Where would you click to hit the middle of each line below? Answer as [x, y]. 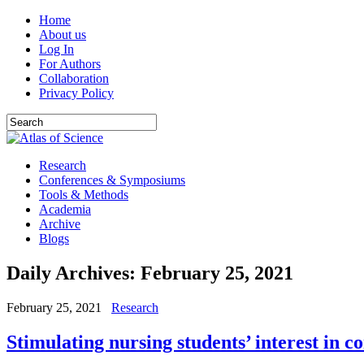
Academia [65, 209]
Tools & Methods [84, 195]
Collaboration [74, 78]
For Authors [70, 64]
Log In [56, 49]
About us [63, 35]
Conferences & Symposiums [112, 180]
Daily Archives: [74, 273]
